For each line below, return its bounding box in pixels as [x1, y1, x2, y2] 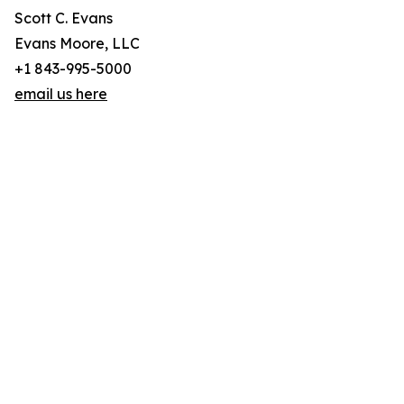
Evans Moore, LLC [14, 34, 140, 53]
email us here [14, 85, 107, 104]
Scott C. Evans [14, 9, 113, 28]
